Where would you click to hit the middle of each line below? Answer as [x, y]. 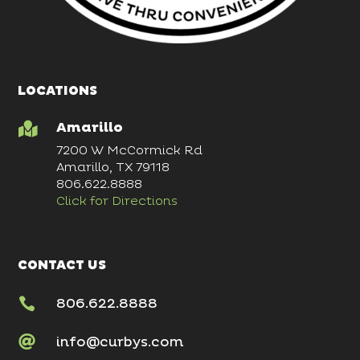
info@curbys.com [119, 342]
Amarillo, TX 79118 [112, 167]
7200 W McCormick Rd [129, 150]
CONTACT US [62, 265]
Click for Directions [117, 201]
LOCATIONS [58, 90]
